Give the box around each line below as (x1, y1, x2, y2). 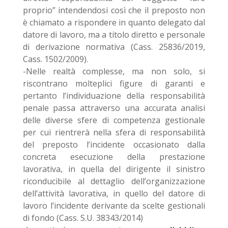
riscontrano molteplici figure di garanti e (22, 78, 206, 89)
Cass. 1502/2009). (22, 53, 88, 65)
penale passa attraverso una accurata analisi (22, 102, 206, 113)
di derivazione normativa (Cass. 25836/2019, (22, 41, 206, 52)
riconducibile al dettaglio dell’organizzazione (22, 176, 206, 187)
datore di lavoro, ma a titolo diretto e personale (22, 29, 206, 40)
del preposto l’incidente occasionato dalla (22, 139, 206, 150)
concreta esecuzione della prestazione (22, 151, 206, 162)
